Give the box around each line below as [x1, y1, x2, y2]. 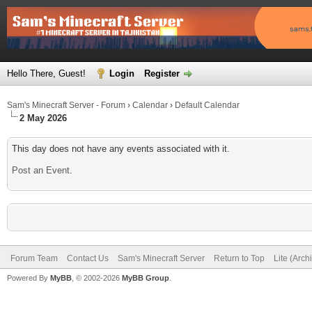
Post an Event [12, 165, 70, 175]
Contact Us [67, 253, 109, 263]
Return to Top [214, 253, 265, 263]
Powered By [7, 274, 50, 282]
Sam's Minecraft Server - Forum [7, 100, 125, 110]
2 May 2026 [19, 113, 67, 123]
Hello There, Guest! [7, 68, 88, 79]
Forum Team [10, 253, 58, 263]
